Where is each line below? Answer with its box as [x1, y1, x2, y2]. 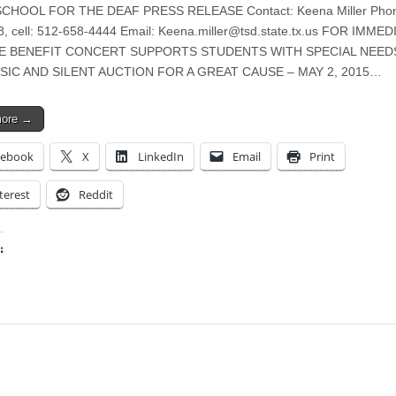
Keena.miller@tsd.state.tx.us [158, 23, 318, 38]
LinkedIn [138, 148, 184, 164]
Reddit [79, 186, 113, 202]
